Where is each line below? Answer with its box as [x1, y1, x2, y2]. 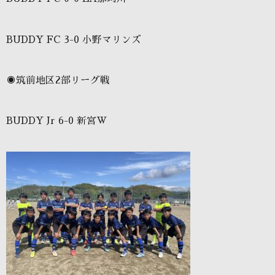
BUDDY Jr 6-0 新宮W [6, 115, 107, 126]
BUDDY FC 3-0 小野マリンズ [6, 34, 141, 45]
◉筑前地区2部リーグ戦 [6, 75, 110, 85]
